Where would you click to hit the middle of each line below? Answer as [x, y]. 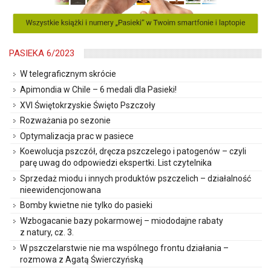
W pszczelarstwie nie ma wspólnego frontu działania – [124, 248]
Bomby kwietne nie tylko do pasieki [86, 205]
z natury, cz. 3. [47, 233]
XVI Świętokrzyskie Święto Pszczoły [88, 105]
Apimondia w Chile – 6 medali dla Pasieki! [98, 89]
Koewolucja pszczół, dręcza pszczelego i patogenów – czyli [133, 152]
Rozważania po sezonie [65, 121]
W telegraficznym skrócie [68, 74]
